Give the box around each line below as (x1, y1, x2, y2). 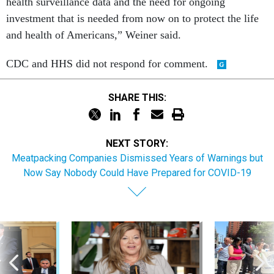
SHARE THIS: (114, 91, 166, 103)
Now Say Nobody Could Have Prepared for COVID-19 (23, 167, 251, 179)
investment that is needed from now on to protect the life (6, 12, 259, 24)
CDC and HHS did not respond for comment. (6, 57, 211, 70)
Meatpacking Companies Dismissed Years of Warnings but (11, 152, 263, 164)
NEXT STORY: (106, 138, 168, 149)
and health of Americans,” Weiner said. (6, 29, 184, 41)
